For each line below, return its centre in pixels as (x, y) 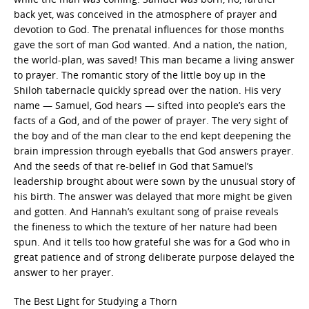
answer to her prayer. (64, 272)
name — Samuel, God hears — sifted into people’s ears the (150, 105)
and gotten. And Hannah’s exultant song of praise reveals (146, 211)
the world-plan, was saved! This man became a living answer (154, 59)
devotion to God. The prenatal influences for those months (149, 29)
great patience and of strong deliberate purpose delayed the (154, 257)
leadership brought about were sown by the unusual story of (154, 181)
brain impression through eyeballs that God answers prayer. (154, 150)
